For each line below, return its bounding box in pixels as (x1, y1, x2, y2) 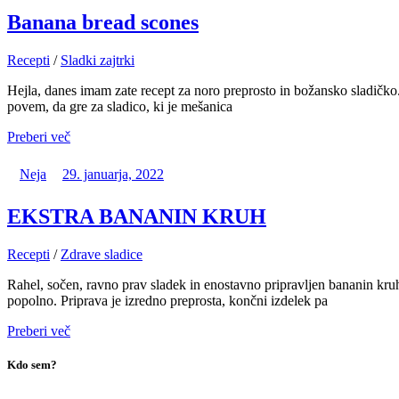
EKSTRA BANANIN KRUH (7, 205, 266, 229)
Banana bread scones (7, 10, 199, 34)
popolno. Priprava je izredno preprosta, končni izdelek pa (7, 293, 328, 309)
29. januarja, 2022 (62, 166, 164, 182)
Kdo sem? (7, 358, 57, 372)
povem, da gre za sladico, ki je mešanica (7, 98, 232, 114)
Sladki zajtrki (61, 52, 134, 68)
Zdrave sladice (61, 247, 142, 263)
